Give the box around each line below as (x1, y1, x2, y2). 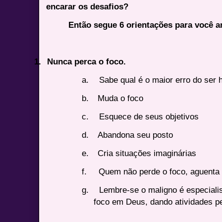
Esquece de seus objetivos (99, 111, 199, 121)
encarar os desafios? (46, 1, 129, 11)
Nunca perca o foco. (47, 56, 126, 66)
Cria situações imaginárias (98, 148, 197, 158)
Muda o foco (98, 93, 144, 103)
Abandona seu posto (98, 129, 173, 140)
